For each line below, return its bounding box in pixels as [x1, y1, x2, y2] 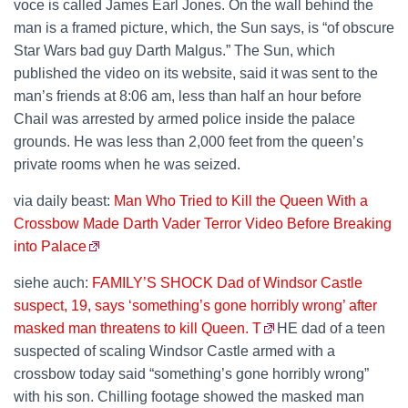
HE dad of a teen [277, 321, 385, 336]
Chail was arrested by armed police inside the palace [14, 111, 355, 127]
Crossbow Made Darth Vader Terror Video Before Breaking [14, 216, 392, 231]
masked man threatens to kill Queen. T [14, 321, 261, 336]
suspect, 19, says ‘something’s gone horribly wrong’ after [14, 298, 377, 313]
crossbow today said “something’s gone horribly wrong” [14, 366, 369, 382]
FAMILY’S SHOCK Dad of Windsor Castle [92, 275, 362, 291]
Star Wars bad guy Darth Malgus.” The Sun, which [14, 43, 335, 58]
